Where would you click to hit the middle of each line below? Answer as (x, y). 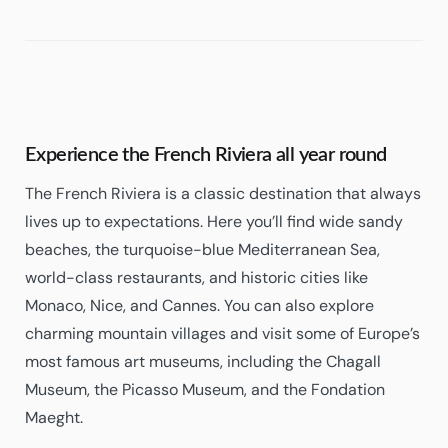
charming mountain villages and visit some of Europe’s (222, 333)
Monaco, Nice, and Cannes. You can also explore (199, 305)
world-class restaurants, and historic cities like (196, 277)
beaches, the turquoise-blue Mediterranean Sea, (202, 249)
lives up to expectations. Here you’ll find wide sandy (214, 221)
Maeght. (54, 417)
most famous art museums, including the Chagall (203, 361)
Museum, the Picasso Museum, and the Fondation (205, 389)
